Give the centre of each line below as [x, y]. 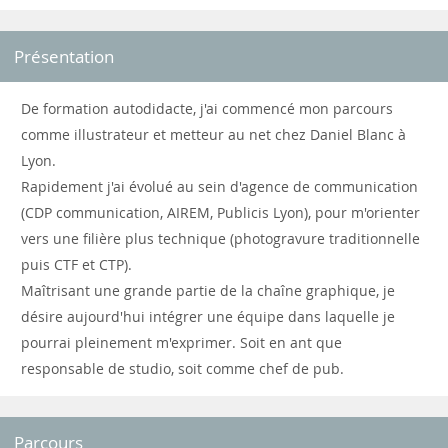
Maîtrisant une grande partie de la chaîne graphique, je [208, 290]
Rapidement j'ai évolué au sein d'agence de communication [219, 186]
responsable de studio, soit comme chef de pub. [182, 368]
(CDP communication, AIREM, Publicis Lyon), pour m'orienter [220, 212]
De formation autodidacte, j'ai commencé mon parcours [207, 108]
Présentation [64, 56]
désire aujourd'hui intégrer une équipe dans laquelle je [208, 316]
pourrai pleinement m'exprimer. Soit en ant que [181, 342]
